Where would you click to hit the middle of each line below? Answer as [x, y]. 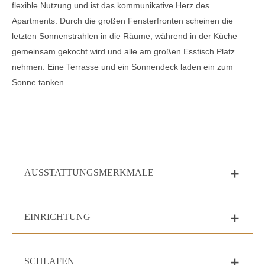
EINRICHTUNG [57, 217]
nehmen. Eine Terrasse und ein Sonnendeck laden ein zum [122, 67]
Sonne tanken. [40, 82]
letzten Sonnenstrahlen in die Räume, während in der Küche [125, 36]
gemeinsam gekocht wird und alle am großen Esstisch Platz [123, 51]
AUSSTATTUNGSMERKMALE [89, 173]
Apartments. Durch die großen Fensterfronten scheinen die [122, 20]
